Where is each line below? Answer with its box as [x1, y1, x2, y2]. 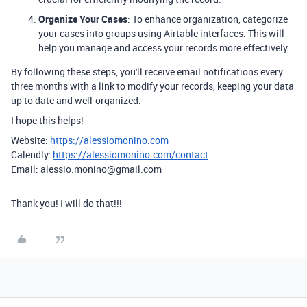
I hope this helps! [11, 114, 84, 127]
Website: [11, 134, 50, 147]
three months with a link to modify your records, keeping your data [11, 79, 294, 93]
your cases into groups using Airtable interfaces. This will [38, 27, 284, 40]
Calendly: [11, 148, 53, 161]
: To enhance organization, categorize [127, 12, 288, 25]
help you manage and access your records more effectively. [38, 41, 290, 54]
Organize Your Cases [38, 12, 127, 25]
